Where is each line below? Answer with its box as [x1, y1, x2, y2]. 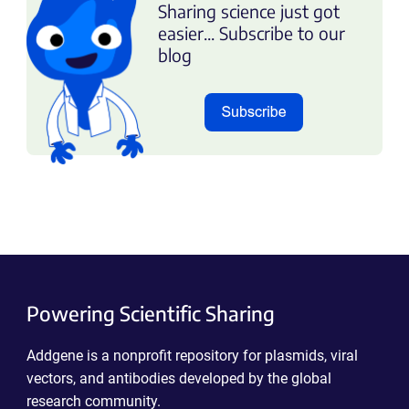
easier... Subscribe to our [157, 21, 345, 44]
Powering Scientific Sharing [26, 299, 275, 326]
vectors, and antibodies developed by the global [26, 369, 331, 387]
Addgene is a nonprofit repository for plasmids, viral [26, 346, 358, 364]
